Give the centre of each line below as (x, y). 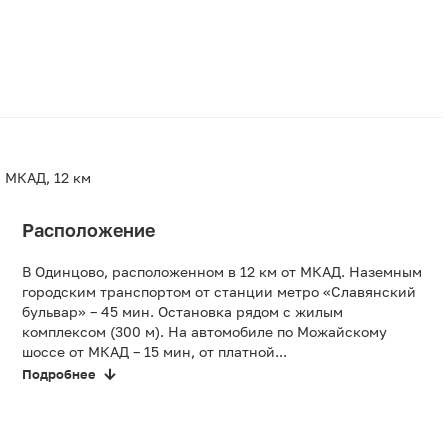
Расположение (88, 230)
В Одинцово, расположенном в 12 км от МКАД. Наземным (222, 272)
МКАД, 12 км (48, 178)
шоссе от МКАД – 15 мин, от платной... (154, 352)
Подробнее (59, 374)
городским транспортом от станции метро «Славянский (219, 292)
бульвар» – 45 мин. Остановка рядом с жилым (182, 312)
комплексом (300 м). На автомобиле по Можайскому (204, 332)
